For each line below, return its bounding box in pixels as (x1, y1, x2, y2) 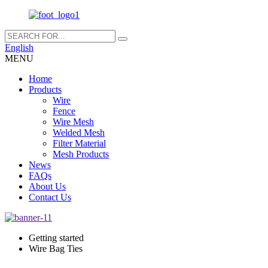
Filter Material (53, 138, 106, 148)
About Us (29, 181, 66, 191)
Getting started (29, 233, 84, 243)
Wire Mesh (53, 117, 94, 127)
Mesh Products (53, 149, 109, 159)
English (5, 42, 33, 53)
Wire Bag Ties (29, 243, 83, 254)
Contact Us (29, 192, 71, 202)
